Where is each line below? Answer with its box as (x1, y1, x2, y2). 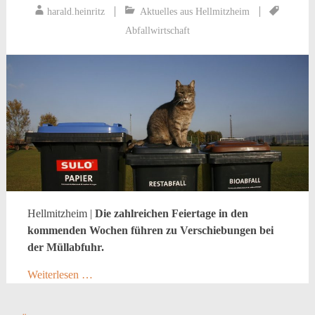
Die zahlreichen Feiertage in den (94, 207, 248, 219)
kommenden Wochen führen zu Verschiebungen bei (27, 224, 274, 236)
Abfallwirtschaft (124, 25, 190, 36)
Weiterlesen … (27, 268, 93, 281)
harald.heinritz (47, 6, 105, 17)
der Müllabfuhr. (27, 240, 104, 253)
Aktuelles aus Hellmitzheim (140, 6, 250, 17)
